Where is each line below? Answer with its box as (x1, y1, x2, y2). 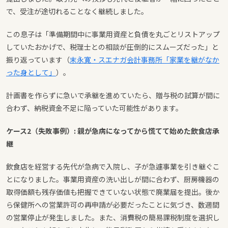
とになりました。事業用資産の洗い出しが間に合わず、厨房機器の (6, 174, 219, 184)
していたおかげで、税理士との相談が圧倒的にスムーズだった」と (6, 41, 219, 52)
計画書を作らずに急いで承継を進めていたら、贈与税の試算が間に (6, 90, 220, 100)
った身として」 (6, 67, 56, 77)
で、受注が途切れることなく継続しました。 (6, 6, 148, 16)
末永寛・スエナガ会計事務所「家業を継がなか (70, 54, 219, 65)
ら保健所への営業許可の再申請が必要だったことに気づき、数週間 (6, 199, 219, 210)
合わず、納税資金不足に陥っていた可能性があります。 (6, 102, 183, 113)
